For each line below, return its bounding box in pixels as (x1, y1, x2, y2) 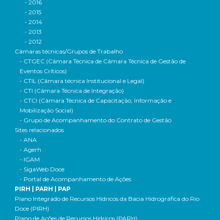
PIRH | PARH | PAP (15, 185, 71, 192)
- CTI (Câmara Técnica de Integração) (20, 87, 124, 94)
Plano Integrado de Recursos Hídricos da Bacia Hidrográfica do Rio (15, 195, 199, 202)
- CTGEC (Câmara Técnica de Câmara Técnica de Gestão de (20, 57, 186, 65)
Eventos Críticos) (20, 67, 67, 75)
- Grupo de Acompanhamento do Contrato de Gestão (20, 116, 171, 124)
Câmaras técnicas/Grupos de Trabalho (15, 48, 123, 55)
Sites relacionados (15, 126, 64, 134)
